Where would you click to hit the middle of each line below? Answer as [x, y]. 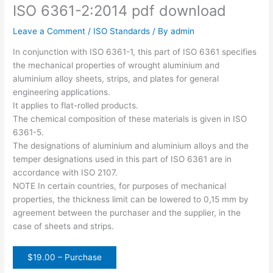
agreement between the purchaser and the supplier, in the [127, 213]
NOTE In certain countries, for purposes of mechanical [120, 186]
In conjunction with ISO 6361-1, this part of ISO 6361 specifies [135, 52]
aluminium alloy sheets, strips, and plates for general [116, 79]
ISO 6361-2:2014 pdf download [120, 10]
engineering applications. [62, 92]
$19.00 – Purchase [65, 257]
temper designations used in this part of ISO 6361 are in [122, 159]
